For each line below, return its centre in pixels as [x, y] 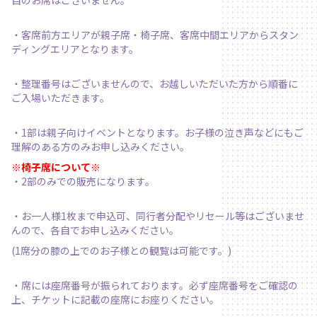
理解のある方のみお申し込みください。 [100, 147]
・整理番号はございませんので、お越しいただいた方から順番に [155, 84]
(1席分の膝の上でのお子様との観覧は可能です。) [121, 251]
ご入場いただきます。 [60, 98]
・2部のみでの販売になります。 [83, 181]
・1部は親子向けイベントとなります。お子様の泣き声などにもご [157, 133]
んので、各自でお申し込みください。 [95, 230]
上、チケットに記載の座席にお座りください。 [115, 300]
